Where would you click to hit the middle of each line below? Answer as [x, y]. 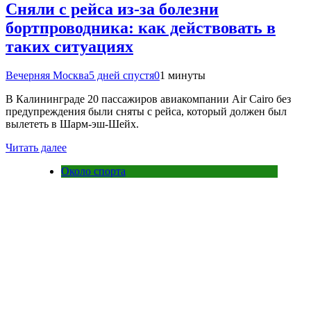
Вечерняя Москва [47, 76]
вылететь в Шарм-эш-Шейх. [72, 124]
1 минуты [183, 76]
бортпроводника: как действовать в [141, 27]
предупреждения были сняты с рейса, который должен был [146, 112]
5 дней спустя [121, 76]
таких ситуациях [69, 46]
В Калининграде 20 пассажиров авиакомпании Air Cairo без [148, 99]
